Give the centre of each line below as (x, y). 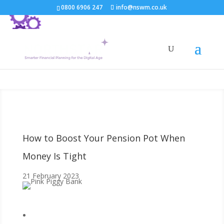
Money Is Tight (54, 156)
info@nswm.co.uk (142, 7)
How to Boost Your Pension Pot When (103, 138)
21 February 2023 (50, 176)
